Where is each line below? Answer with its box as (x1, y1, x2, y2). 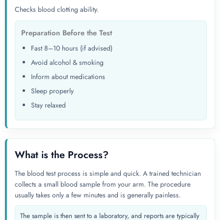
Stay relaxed (31, 100, 66, 110)
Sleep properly (31, 86, 74, 96)
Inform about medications (31, 72, 105, 82)
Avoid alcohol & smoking (31, 57, 104, 68)
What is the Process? (15, 148, 109, 163)
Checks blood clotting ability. (15, 4, 99, 15)
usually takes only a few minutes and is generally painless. (15, 190, 181, 200)
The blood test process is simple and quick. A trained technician (15, 168, 201, 179)
